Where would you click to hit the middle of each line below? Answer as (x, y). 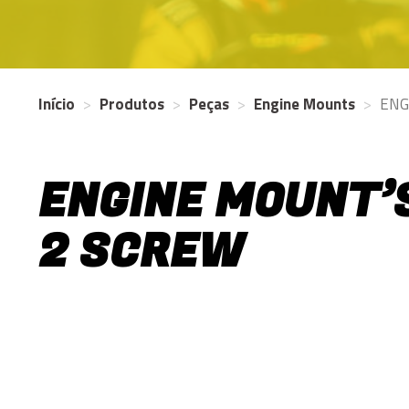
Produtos (132, 104)
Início (57, 104)
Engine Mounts (304, 104)
